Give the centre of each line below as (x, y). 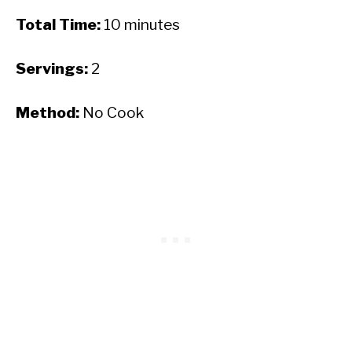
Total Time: (58, 24)
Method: (48, 112)
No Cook (112, 112)
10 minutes (140, 24)
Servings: (52, 68)
